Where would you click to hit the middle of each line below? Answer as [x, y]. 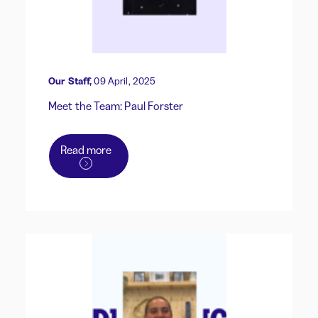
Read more [86, 150]
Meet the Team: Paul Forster [116, 106]
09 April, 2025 [125, 81]
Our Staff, [70, 81]
